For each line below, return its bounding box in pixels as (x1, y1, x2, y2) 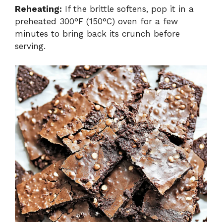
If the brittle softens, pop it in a (62, 4, 194, 14)
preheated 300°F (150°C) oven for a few (15, 16, 178, 27)
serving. (15, 41, 46, 52)
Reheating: (15, 4, 62, 14)
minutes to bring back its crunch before (15, 29, 180, 39)
